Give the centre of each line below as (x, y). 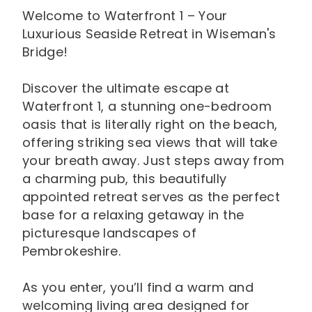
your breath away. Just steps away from (154, 161)
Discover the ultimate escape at (126, 88)
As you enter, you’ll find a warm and (138, 287)
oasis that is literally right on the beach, (150, 124)
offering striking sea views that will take (150, 142)
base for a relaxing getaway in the (133, 215)
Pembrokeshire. (72, 251)
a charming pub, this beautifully (125, 179)
